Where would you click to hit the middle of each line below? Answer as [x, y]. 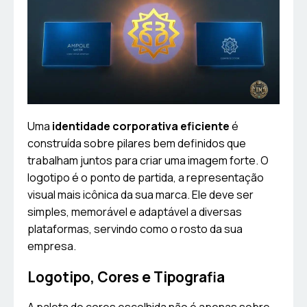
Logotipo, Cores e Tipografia [126, 277]
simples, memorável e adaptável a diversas [135, 212]
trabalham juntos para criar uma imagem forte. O [148, 161]
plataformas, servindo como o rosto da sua [135, 229]
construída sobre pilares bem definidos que [137, 144]
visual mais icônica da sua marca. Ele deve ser [140, 195]
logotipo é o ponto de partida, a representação [146, 178]
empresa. [52, 246]
